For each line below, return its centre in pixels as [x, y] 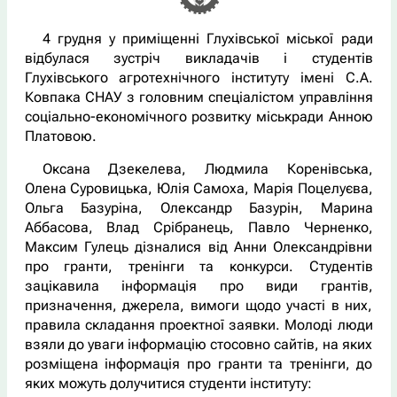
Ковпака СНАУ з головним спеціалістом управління [198, 97]
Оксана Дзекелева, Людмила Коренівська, [207, 168]
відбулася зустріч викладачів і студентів [198, 58]
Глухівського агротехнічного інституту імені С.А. [198, 77]
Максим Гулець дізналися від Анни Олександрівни [198, 246]
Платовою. [60, 136]
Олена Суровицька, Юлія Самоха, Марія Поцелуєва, [198, 188]
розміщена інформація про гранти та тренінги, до [198, 363]
